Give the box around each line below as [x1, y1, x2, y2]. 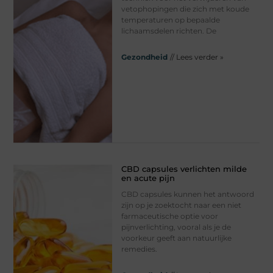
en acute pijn [121, 173, 175, 183]
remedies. [121, 244, 157, 254]
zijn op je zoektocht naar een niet [121, 200, 241, 210]
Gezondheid [121, 52, 168, 62]
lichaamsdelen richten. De [121, 26, 216, 35]
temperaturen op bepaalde [121, 15, 220, 24]
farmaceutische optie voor [121, 211, 218, 221]
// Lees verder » [169, 52, 224, 62]
